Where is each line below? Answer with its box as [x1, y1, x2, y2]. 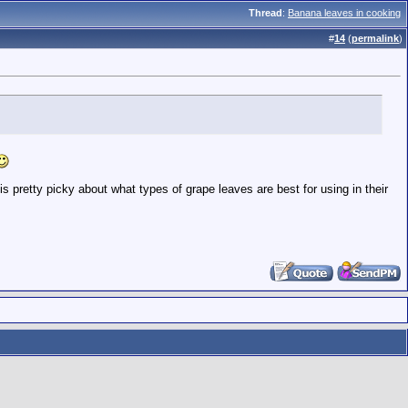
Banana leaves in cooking [288, 7, 401, 18]
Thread [249, 7, 282, 18]
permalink [352, 33, 399, 44]
